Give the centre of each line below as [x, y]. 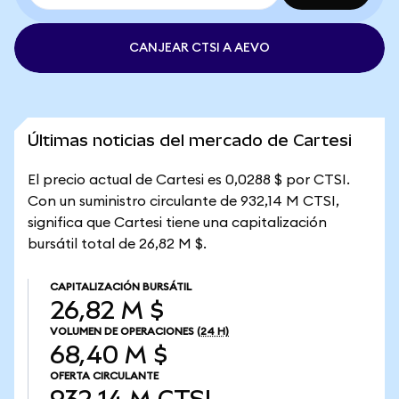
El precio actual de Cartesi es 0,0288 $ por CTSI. [189, 180]
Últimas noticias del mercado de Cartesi [190, 140]
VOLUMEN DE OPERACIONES [122, 331]
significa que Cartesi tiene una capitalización [177, 223]
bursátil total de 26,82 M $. [117, 244]
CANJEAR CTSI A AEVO [199, 48]
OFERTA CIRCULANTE [104, 376]
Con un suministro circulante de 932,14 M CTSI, [183, 201]
